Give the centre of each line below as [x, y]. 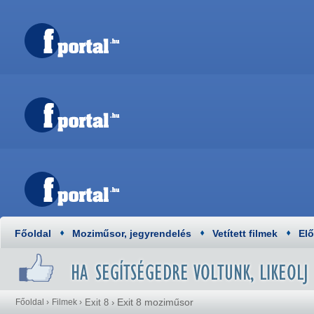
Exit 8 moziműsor [155, 302]
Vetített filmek [245, 233]
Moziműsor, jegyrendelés [132, 233]
